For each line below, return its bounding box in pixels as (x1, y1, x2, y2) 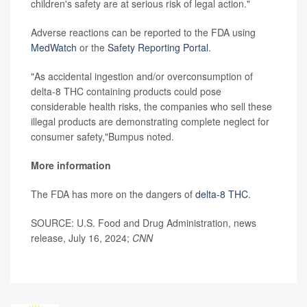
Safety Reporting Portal (108, 40, 208, 54)
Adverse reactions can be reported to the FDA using (31, 25, 256, 39)
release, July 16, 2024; (31, 230, 132, 245)
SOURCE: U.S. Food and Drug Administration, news (31, 215, 256, 230)
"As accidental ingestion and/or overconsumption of (31, 69, 253, 83)
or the (77, 40, 108, 54)
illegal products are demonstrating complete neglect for (31, 114, 269, 128)
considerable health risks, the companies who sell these (31, 99, 272, 113)
